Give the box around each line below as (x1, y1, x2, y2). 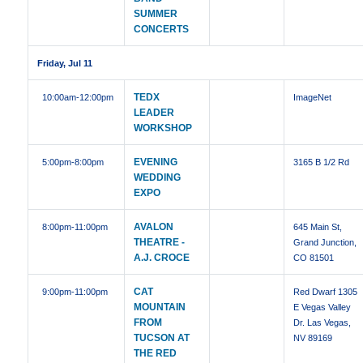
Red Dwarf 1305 (293, 287, 358, 297)
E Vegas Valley (293, 302, 352, 313)
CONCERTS (134, 23, 190, 36)
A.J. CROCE (134, 252, 190, 264)
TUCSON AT (134, 332, 190, 344)
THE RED (134, 348, 177, 360)
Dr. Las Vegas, (293, 318, 352, 328)
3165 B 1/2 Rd (293, 157, 350, 168)
